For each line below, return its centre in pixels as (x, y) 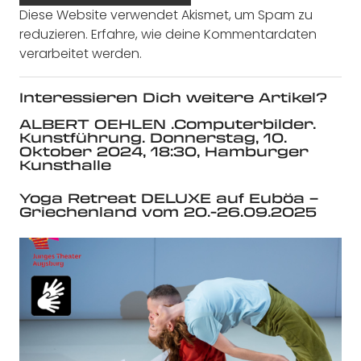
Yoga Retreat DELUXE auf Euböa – (169, 197)
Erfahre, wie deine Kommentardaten (204, 34)
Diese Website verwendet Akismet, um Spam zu (166, 15)
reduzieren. (55, 34)
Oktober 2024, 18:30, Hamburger (164, 151)
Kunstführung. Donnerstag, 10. (153, 137)
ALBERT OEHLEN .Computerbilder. (168, 123)
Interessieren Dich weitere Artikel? (173, 97)
